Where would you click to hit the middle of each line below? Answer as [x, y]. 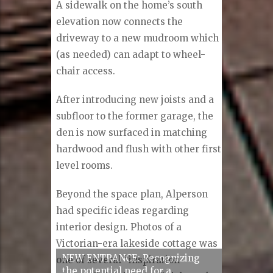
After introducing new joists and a [135, 99]
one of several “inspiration [118, 260]
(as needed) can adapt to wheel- [131, 54]
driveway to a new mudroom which [138, 38]
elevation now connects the [120, 21]
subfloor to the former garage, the [135, 116]
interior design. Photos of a [119, 227]
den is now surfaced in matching [132, 132]
